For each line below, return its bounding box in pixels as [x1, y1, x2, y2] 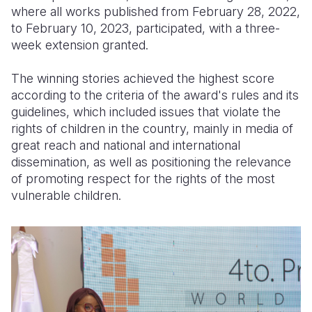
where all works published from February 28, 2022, [11, 4, 300, 19]
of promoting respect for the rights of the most [11, 171, 275, 187]
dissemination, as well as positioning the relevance [11, 155, 291, 170]
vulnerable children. [11, 188, 121, 203]
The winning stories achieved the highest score [11, 71, 274, 86]
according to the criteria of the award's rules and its [11, 88, 299, 103]
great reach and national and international [11, 138, 240, 153]
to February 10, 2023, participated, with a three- [11, 21, 280, 36]
